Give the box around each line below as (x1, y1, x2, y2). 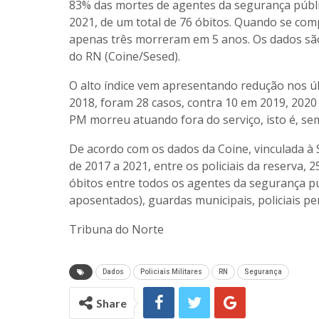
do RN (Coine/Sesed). (69, 48, 180, 65)
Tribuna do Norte (69, 221, 164, 238)
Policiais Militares (140, 268, 202, 276)
